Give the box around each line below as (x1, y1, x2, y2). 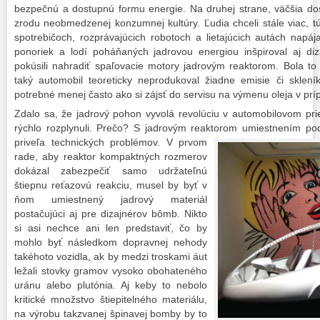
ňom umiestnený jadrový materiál (14, 193, 207, 205)
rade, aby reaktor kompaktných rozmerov (14, 150, 207, 162)
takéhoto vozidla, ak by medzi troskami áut (14, 250, 207, 262)
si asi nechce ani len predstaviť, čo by (14, 221, 207, 234)
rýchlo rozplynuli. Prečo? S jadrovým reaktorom (14, 121, 242, 134)
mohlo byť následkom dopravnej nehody (14, 236, 207, 248)
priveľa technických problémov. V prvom (14, 136, 207, 148)
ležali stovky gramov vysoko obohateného (14, 264, 207, 276)
